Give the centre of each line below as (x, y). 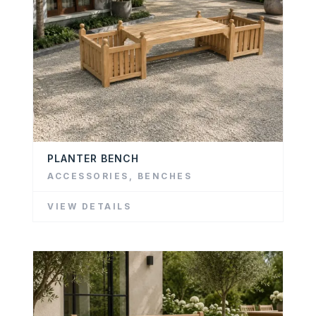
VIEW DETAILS (89, 206)
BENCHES (164, 176)
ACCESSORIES (88, 176)
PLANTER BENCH (93, 158)
